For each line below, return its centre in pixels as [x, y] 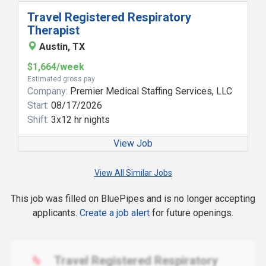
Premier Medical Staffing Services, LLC [150, 91]
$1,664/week [56, 67]
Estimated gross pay [61, 79]
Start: [38, 105]
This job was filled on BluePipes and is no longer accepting [133, 199]
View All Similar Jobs [133, 173]
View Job [133, 143]
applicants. [56, 213]
